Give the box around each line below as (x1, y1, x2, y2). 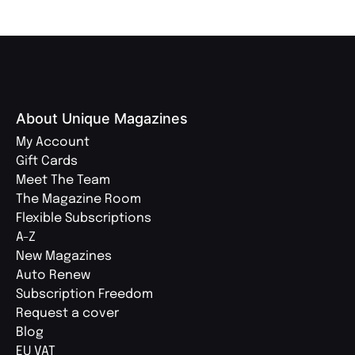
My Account (16, 135, 90, 149)
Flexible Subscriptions (16, 211, 151, 225)
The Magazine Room (16, 192, 141, 206)
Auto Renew (16, 268, 90, 282)
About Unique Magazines (16, 109, 188, 127)
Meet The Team (16, 173, 110, 187)
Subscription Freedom (16, 287, 153, 301)
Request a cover (16, 306, 119, 320)
